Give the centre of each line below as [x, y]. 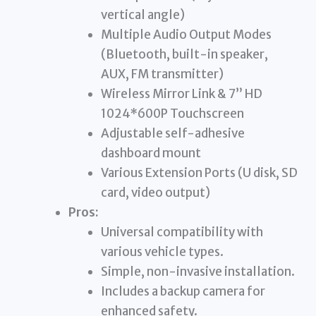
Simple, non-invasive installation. [197, 271]
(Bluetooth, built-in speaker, [184, 54]
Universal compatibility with [182, 232]
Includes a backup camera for [183, 291]
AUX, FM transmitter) [162, 74]
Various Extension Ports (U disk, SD [199, 172]
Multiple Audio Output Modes [186, 34]
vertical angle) [142, 14]
